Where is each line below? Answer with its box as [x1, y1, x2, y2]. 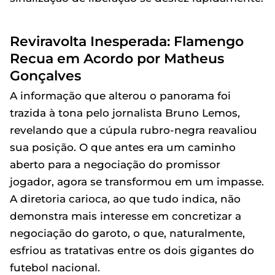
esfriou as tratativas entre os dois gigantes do [10, 244, 254, 257]
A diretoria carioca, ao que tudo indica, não [10, 192, 241, 205]
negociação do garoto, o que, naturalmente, [10, 227, 245, 239]
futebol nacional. [10, 261, 100, 274]
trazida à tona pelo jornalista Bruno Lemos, [10, 106, 240, 119]
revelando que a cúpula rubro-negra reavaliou [10, 123, 257, 136]
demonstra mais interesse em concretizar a [10, 209, 241, 222]
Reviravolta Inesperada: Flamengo [10, 33, 244, 49]
